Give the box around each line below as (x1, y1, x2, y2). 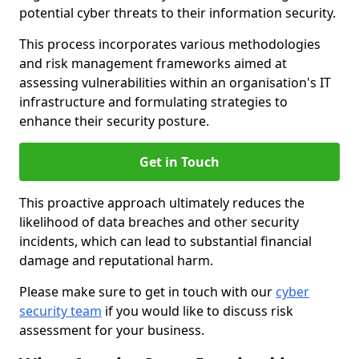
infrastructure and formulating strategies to (19, 93, 288, 111)
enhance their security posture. (19, 112, 209, 130)
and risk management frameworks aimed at (19, 54, 287, 72)
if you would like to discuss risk (102, 302, 293, 320)
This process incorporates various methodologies (19, 35, 321, 53)
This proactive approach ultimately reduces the (19, 194, 305, 212)
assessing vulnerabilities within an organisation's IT (19, 74, 331, 91)
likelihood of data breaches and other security (19, 213, 299, 231)
